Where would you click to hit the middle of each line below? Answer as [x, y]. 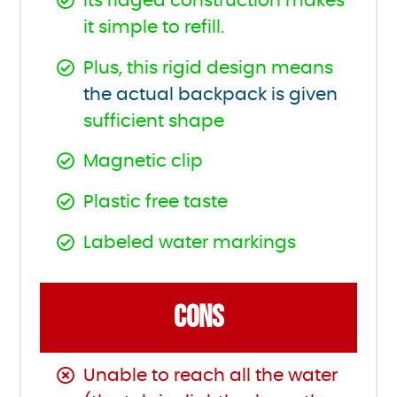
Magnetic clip [144, 162]
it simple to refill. [154, 27]
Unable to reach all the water [211, 375]
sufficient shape [154, 121]
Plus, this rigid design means [209, 68]
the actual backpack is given [211, 94]
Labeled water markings [190, 243]
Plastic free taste [156, 202]
